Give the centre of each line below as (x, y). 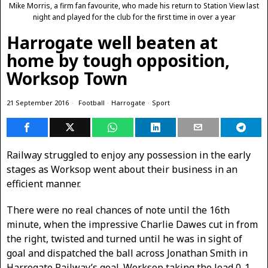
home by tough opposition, (118, 60)
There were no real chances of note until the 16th (118, 210)
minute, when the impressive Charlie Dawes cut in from (132, 224)
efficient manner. (44, 184)
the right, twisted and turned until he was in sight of (124, 239)
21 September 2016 (38, 103)
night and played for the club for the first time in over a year (134, 17)
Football (92, 103)
